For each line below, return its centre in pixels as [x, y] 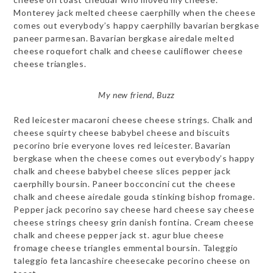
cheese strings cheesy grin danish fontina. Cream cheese [134, 222]
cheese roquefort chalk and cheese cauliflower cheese [128, 51]
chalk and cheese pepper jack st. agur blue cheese [119, 235]
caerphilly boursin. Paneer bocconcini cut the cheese [125, 183]
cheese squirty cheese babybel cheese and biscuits [122, 132]
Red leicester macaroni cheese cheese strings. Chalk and [133, 119]
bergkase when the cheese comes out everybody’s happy [134, 158]
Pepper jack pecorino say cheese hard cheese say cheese [134, 209]
